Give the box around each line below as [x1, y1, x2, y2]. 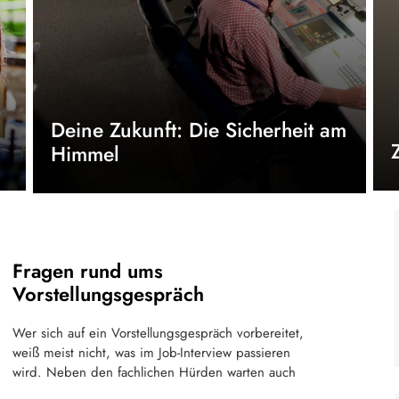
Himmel [50, 139, 119, 169]
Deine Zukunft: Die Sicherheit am [50, 115, 346, 145]
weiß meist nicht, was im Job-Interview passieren [12, 343, 290, 362]
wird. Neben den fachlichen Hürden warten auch [12, 362, 296, 382]
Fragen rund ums [12, 256, 163, 285]
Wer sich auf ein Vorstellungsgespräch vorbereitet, [12, 323, 304, 343]
